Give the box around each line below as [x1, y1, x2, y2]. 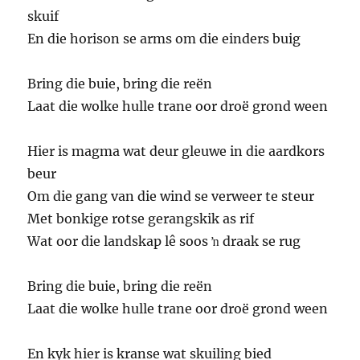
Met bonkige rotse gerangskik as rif [27, 211, 255, 227]
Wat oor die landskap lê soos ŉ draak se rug [27, 233, 301, 250]
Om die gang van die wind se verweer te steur [27, 188, 315, 205]
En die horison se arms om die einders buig [27, 31, 301, 47]
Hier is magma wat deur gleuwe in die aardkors [27, 143, 325, 160]
